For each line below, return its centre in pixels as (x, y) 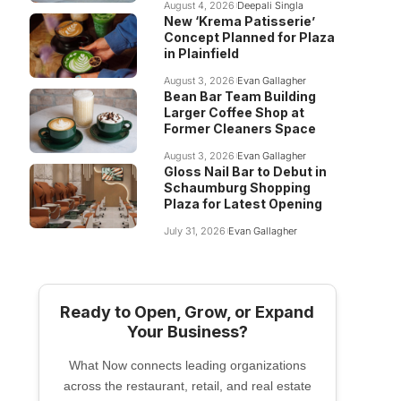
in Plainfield (201, 53)
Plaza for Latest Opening (243, 204)
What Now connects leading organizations (187, 365)
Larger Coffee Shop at (234, 112)
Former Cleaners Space (239, 128)
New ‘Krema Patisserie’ (239, 21)
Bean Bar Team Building (239, 96)
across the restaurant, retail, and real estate (187, 386)
